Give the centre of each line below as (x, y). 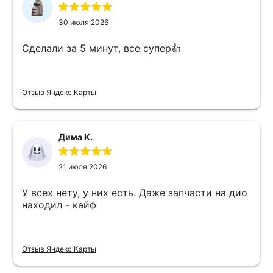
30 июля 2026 (83, 22)
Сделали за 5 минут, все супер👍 (101, 48)
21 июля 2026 (83, 166)
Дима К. (76, 136)
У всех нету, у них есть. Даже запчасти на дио (135, 192)
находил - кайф (59, 204)
